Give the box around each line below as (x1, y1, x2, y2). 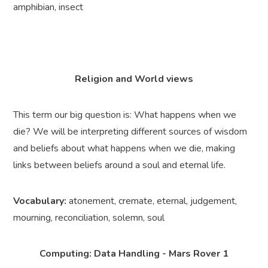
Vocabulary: (13, 194, 67, 208)
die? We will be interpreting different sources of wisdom (13, 125, 248, 139)
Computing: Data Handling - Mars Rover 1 (39, 247, 229, 261)
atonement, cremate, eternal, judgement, (66, 194, 237, 208)
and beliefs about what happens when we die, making (13, 142, 236, 156)
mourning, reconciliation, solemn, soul (13, 211, 165, 225)
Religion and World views (75, 72, 193, 86)
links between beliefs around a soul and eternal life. (13, 159, 226, 172)
